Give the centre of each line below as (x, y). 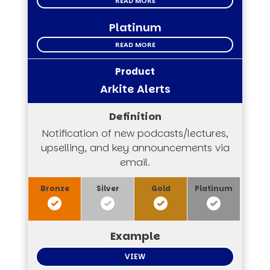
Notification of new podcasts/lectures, (135, 134)
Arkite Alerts (135, 89)
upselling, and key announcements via (135, 148)
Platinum (135, 28)
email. (135, 163)
